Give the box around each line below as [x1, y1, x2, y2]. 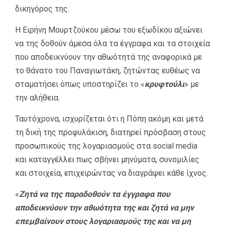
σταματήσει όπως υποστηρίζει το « [15, 79, 145, 89]
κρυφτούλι [145, 79, 184, 89]
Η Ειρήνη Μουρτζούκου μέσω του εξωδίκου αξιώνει [15, 25, 202, 35]
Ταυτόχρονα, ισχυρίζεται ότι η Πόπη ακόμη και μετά [15, 114, 203, 124]
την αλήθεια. [15, 93, 60, 103]
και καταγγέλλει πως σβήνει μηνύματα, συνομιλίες [15, 155, 199, 165]
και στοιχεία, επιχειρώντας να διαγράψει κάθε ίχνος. [15, 168, 208, 178]
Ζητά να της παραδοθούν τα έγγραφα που [19, 189, 170, 199]
